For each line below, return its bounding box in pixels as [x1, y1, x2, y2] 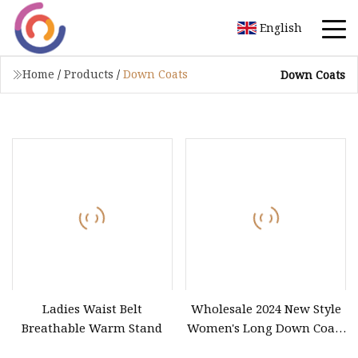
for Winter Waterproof [200, 338, 332, 355]
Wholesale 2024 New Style [190, 300, 341, 316]
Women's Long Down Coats [186, 319, 345, 336]
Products [64, 66, 113, 82]
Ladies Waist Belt [42, 300, 142, 316]
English [260, 19, 302, 35]
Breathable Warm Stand [22, 319, 163, 336]
